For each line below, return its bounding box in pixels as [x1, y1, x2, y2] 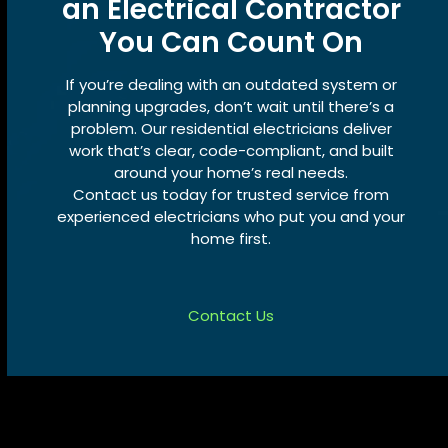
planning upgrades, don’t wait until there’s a [68, 95, 395, 117]
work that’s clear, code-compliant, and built [68, 139, 394, 161]
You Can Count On [99, 22, 364, 62]
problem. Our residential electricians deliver [70, 117, 392, 139]
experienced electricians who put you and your [57, 205, 406, 227]
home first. [191, 227, 272, 249]
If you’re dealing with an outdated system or [65, 73, 397, 95]
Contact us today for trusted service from [73, 183, 390, 205]
